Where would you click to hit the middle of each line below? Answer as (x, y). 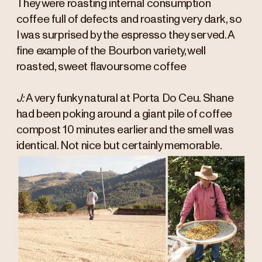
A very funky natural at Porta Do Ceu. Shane (130, 99)
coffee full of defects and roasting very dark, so (129, 20)
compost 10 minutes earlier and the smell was (125, 130)
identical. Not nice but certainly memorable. (119, 146)
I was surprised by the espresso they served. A (125, 36)
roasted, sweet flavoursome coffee (101, 67)
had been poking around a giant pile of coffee (124, 115)
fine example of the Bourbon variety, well (111, 51)
